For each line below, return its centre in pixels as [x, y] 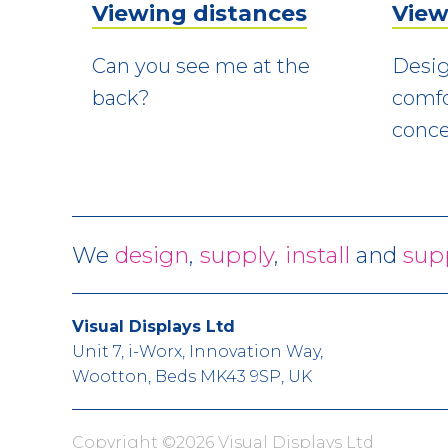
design [152, 254]
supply [237, 254]
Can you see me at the [201, 65]
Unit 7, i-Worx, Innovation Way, [197, 351]
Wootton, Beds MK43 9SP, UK [192, 376]
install [317, 254]
